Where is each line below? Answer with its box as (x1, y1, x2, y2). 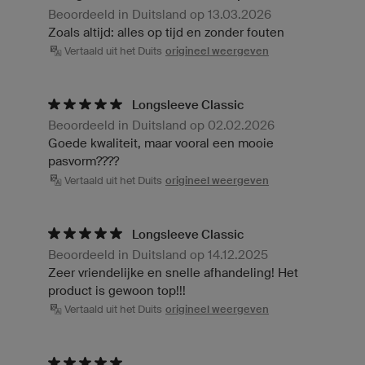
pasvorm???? (48, 154, 119, 169)
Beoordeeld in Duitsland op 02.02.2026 (48, 118, 275, 133)
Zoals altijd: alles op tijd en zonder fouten (48, 24, 284, 39)
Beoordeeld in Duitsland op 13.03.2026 (48, 7, 271, 21)
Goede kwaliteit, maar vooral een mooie (48, 136, 274, 151)
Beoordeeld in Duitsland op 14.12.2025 (48, 247, 268, 262)
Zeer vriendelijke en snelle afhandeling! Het (48, 265, 298, 279)
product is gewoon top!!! (48, 283, 186, 297)
